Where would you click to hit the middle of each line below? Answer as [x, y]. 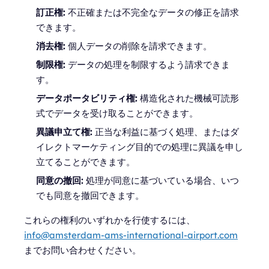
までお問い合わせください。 [83, 250]
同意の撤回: [60, 180]
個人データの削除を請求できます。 [139, 46]
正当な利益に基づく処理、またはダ [166, 132]
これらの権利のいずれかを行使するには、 [110, 220]
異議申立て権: [64, 132]
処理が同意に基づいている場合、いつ [161, 180]
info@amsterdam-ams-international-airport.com [131, 235]
